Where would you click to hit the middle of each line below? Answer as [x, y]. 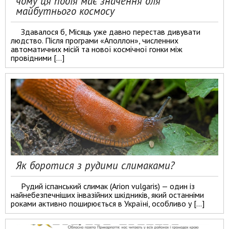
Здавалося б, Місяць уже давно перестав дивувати [111, 32]
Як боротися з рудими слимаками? [95, 165]
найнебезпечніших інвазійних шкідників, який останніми [107, 195]
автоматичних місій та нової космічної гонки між [97, 49]
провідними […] [38, 58]
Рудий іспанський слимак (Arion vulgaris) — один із [108, 186]
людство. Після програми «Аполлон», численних [95, 40]
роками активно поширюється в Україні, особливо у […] [108, 203]
